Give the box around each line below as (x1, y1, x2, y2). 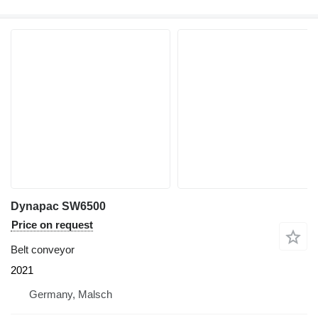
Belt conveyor (11, 243, 75, 256)
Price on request (11, 218, 93, 231)
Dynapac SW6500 (11, 199, 106, 212)
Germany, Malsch (29, 287, 112, 300)
